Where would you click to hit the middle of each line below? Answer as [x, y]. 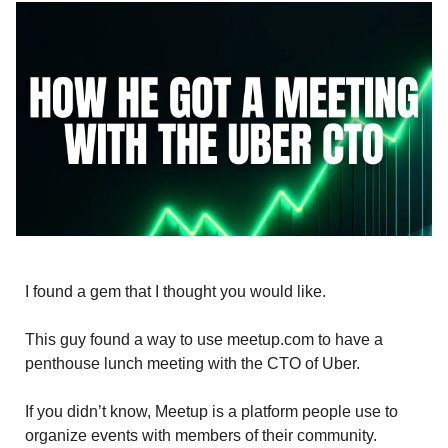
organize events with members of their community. [201, 435]
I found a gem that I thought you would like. [175, 291]
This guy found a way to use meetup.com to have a [204, 339]
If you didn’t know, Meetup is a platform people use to [211, 411]
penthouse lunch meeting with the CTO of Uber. [192, 363]
